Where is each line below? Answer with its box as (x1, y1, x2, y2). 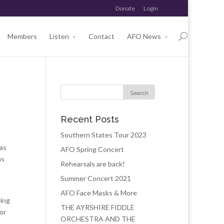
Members (7, 32, 37, 40)
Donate (115, 4, 135, 12)
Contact (88, 32, 114, 40)
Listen (49, 32, 69, 40)
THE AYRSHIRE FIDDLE (60, 203, 134, 211)
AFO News (127, 32, 161, 40)
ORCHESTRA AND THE (60, 214, 135, 223)
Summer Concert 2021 (60, 174, 131, 182)
